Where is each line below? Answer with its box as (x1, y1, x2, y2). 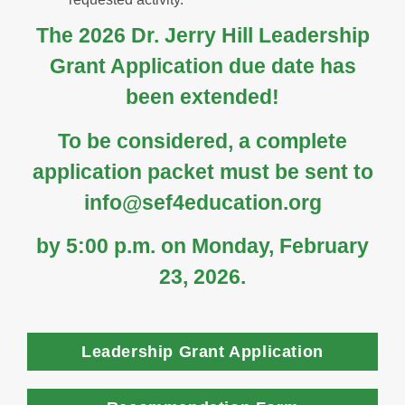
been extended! (126, 85, 279, 109)
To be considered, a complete (58, 128, 347, 153)
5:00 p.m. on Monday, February (66, 234, 369, 259)
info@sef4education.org (83, 190, 322, 214)
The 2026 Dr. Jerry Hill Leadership (35, 24, 370, 48)
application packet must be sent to (32, 159, 373, 184)
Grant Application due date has (49, 54, 356, 79)
